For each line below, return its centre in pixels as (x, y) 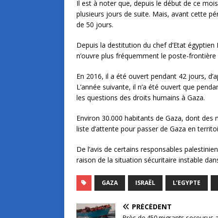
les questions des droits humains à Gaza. (141, 98)
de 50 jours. (95, 25)
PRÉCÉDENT (152, 207)
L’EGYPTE (187, 183)
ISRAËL (145, 183)
